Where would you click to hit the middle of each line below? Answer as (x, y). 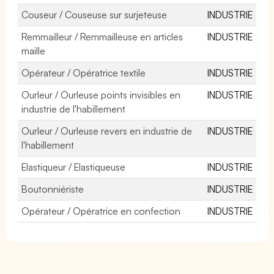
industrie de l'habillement (74, 109)
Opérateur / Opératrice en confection (101, 211)
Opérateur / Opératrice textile (84, 72)
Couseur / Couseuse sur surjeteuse (94, 14)
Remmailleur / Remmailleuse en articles (102, 36)
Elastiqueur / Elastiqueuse (74, 167)
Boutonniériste (53, 189)
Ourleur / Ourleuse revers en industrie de (107, 131)
